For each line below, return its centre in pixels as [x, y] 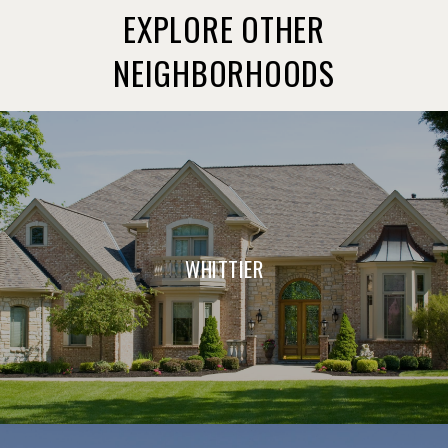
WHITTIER [224, 267]
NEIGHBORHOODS [224, 72]
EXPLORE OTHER [224, 28]
